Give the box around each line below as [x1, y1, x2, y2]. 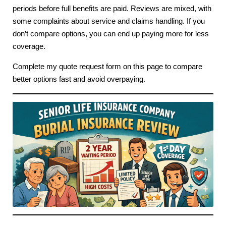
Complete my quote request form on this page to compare [13, 63, 202, 71]
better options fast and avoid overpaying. [13, 75, 145, 84]
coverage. [13, 42, 45, 51]
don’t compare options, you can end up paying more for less [13, 30, 209, 38]
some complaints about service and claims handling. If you [13, 17, 205, 26]
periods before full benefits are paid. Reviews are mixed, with [13, 5, 211, 13]
